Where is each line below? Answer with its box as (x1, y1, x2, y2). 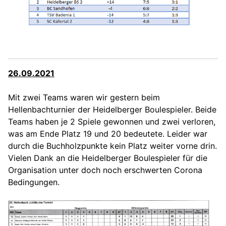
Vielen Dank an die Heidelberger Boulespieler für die (8, 153, 207, 163)
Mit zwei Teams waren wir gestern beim (8, 92, 160, 103)
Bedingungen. (8, 177, 60, 188)
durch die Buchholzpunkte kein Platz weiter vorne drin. (8, 141, 217, 151)
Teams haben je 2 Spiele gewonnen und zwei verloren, (8, 117, 215, 127)
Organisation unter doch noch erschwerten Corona (8, 165, 202, 176)
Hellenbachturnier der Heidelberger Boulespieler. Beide (8, 104, 216, 115)
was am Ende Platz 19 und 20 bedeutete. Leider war (8, 129, 207, 139)
